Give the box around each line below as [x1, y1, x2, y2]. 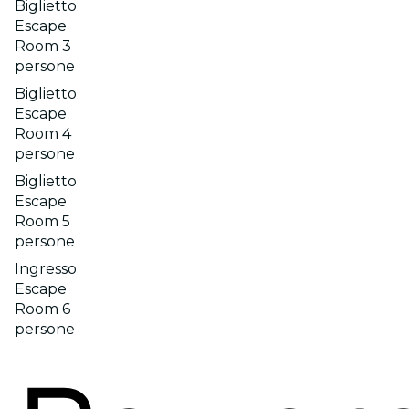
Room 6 [15, 300, 70, 318]
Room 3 [15, 37, 71, 55]
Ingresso [15, 260, 77, 278]
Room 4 [15, 125, 71, 142]
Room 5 [15, 213, 70, 230]
